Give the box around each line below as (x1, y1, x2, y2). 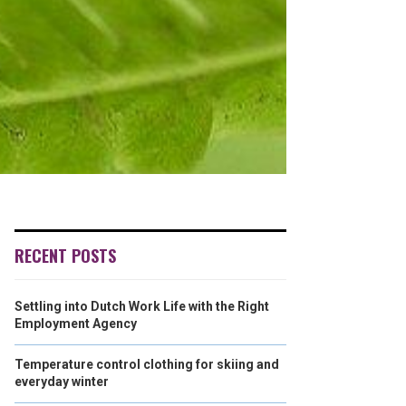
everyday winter (14, 374, 109, 389)
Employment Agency (14, 316, 137, 331)
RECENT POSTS (14, 244, 116, 267)
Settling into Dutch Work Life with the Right (14, 299, 269, 314)
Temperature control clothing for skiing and (14, 357, 279, 372)
